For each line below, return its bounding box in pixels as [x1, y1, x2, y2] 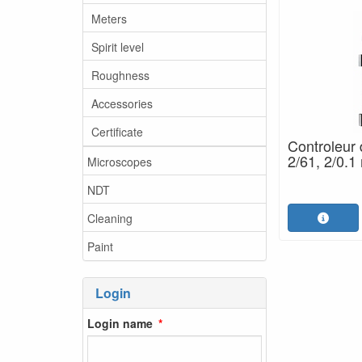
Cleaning [87, 209, 133, 226]
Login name [87, 314, 153, 331]
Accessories [91, 95, 153, 112]
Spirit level [91, 38, 144, 55]
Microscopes [87, 153, 152, 170]
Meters [91, 10, 127, 27]
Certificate [91, 123, 143, 140]
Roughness [91, 66, 149, 83]
